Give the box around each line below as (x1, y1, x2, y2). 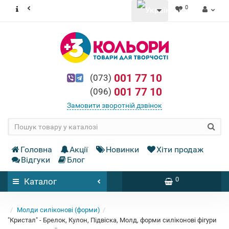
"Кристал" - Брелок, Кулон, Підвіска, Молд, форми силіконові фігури (8, 216, 217, 224)
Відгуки (21, 155, 50, 165)
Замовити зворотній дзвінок (67, 101, 162, 109)
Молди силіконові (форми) (17, 206, 100, 214)
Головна (20, 145, 52, 154)
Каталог (24, 176, 57, 187)
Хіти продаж (156, 145, 203, 154)
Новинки (106, 145, 139, 154)
